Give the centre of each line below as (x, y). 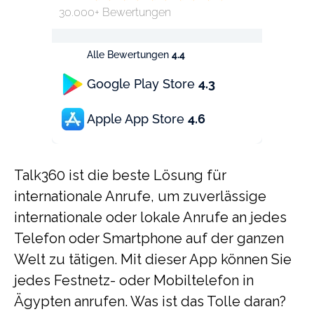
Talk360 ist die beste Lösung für (120, 175)
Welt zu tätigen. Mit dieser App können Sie (153, 259)
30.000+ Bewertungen (115, 12)
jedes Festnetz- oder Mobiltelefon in (134, 280)
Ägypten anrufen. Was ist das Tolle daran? (150, 301)
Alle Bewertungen (129, 55)
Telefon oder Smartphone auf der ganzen (149, 238)
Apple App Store (137, 119)
